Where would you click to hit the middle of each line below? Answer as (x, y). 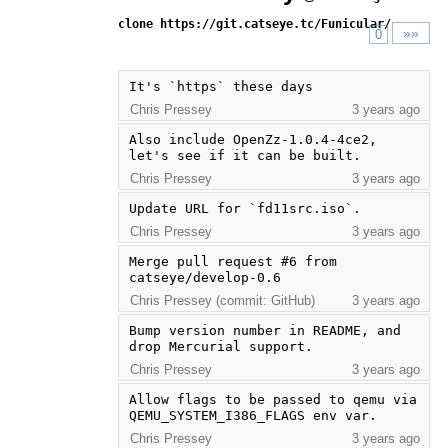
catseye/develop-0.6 (204, 277)
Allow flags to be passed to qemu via (272, 399)
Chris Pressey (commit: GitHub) (222, 300)
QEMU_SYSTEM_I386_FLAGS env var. (252, 415)
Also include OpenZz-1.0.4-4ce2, (252, 139)
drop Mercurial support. (220, 346)
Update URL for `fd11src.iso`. (244, 208)
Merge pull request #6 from (232, 261)
